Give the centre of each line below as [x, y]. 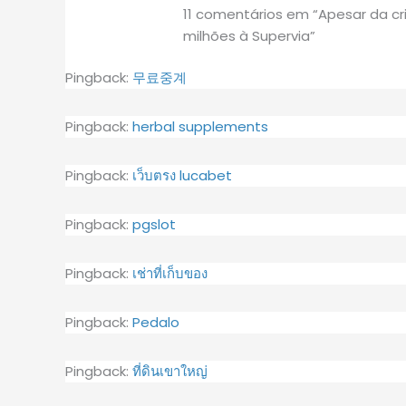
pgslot [154, 224]
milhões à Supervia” [250, 35]
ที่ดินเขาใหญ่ [170, 371]
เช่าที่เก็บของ [170, 273]
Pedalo [156, 322]
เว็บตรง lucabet [182, 175]
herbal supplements [200, 126]
